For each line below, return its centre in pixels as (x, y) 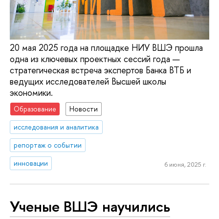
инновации (31, 163)
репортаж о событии (48, 145)
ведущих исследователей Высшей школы (88, 81)
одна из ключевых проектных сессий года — (95, 59)
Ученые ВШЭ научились (90, 207)
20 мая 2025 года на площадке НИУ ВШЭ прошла (106, 47)
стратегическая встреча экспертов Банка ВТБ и (100, 70)
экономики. (31, 92)
